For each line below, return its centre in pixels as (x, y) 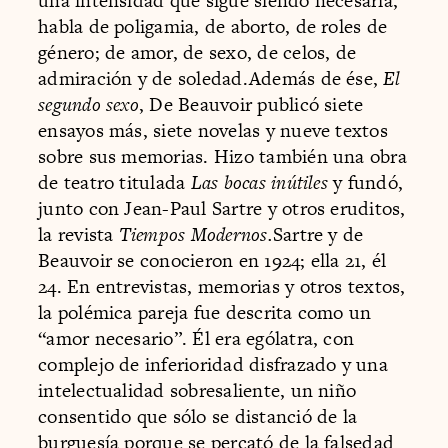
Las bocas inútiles (262, 182)
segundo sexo (88, 104)
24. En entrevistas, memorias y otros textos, (222, 286)
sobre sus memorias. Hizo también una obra (222, 156)
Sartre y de (318, 234)
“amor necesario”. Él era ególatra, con (196, 338)
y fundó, (368, 182)
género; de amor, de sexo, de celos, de (197, 52)
